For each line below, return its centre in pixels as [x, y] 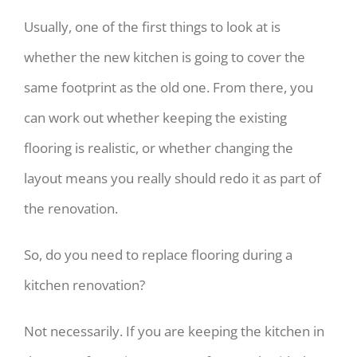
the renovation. [71, 208]
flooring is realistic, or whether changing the [158, 147]
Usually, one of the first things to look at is [152, 26]
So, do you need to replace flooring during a [158, 254]
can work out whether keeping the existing [155, 117]
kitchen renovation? [84, 284]
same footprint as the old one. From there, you [168, 87]
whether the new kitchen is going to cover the [164, 57]
